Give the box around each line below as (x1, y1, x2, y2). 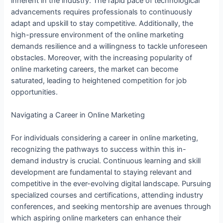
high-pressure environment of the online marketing (11, 30, 184, 39)
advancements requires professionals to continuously (11, 7, 193, 16)
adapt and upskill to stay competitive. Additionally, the (11, 18, 194, 28)
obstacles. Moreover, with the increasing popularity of (11, 53, 193, 62)
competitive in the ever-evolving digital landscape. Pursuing (11, 179, 212, 189)
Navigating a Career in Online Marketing (11, 110, 145, 119)
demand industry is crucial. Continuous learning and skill (11, 156, 201, 166)
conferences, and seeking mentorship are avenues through (11, 202, 212, 212)
